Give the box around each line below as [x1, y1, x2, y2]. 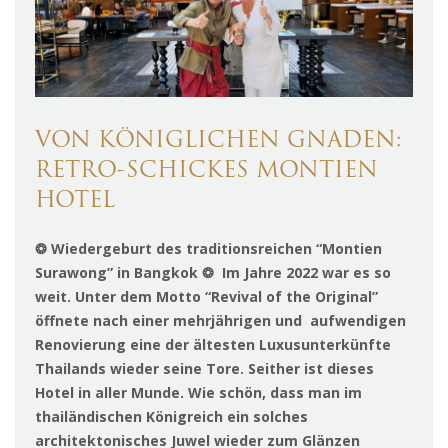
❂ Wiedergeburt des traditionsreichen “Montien [35, 239, 382, 259]
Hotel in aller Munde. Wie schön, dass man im [35, 383, 362, 403]
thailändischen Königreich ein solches [35, 407, 308, 427]
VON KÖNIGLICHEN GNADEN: [35, 130, 402, 154]
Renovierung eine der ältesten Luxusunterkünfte [35, 335, 391, 355]
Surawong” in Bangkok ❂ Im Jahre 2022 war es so [35, 263, 391, 283]
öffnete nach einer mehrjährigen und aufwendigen [35, 311, 406, 331]
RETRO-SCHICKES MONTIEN [35, 160, 378, 184]
